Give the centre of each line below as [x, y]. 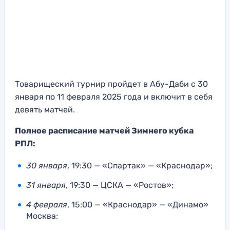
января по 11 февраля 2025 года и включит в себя [114, 97]
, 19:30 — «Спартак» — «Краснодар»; [140, 165]
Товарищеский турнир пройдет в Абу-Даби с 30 [111, 84]
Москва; [43, 216]
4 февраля [47, 204]
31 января [46, 185]
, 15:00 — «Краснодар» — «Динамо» [138, 204]
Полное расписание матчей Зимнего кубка [104, 130]
